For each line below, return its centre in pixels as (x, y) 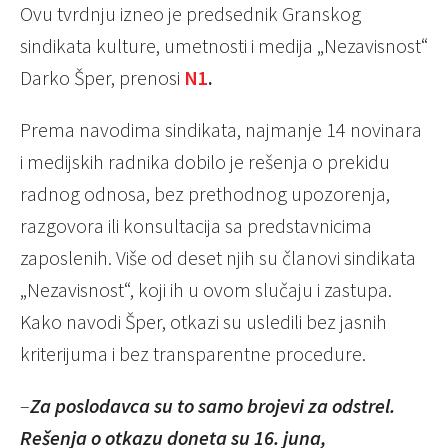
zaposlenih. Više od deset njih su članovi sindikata (218, 258)
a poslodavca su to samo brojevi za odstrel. (217, 406)
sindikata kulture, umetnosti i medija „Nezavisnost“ (224, 46)
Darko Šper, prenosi (102, 78)
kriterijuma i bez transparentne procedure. (193, 354)
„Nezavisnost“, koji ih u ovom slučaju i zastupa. (206, 290)
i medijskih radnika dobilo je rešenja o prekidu (205, 162)
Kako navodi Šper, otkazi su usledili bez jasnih (203, 322)
